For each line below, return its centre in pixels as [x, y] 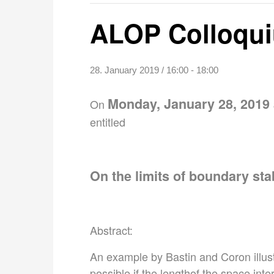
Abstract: [111, 230]
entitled [108, 122]
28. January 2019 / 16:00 [139, 70]
